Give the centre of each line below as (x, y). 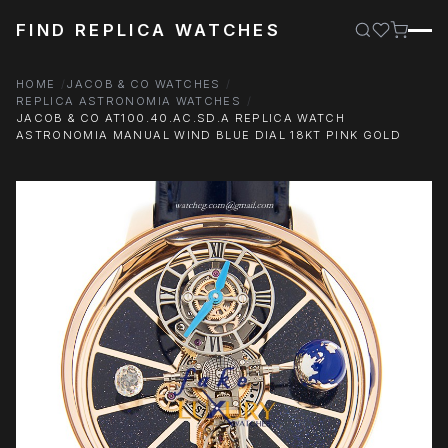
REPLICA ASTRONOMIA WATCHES (128, 101)
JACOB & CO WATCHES (143, 84)
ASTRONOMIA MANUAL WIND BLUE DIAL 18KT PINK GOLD (209, 135)
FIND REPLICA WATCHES (149, 30)
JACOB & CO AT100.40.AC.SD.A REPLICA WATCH (181, 118)
